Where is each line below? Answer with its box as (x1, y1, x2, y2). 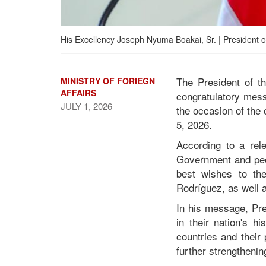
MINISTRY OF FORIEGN (61, 74, 155, 87)
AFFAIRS (61, 86, 96, 99)
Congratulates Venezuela (61, 147, 155, 160)
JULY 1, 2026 (61, 99, 112, 112)
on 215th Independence (61, 159, 150, 172)
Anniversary (61, 171, 105, 183)
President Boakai (61, 135, 124, 148)
